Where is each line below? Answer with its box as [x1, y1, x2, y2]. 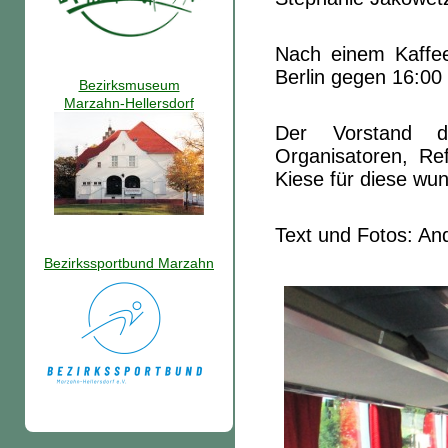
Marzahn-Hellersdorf [64, 95, 194, 112]
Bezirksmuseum [78, 77, 180, 94]
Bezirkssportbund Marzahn [44, 255, 214, 272]
